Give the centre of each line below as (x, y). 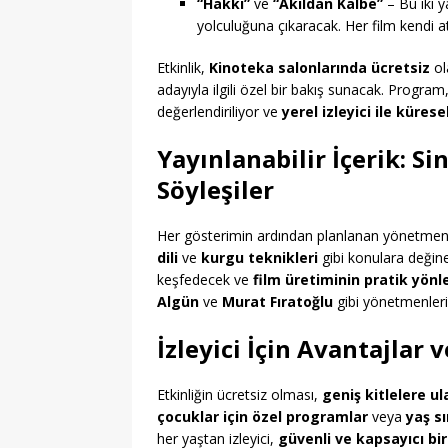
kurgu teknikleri (259, 258)
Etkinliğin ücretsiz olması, (239, 395)
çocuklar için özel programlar (262, 417)
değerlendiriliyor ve (219, 112)
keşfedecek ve (205, 280)
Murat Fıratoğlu (277, 302)
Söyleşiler (215, 190)
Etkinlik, (183, 68)
